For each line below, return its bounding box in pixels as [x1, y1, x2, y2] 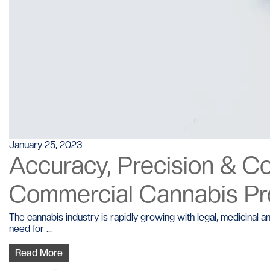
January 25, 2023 [9, 139, 82, 151]
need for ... [9, 222, 52, 234]
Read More [15, 246, 63, 259]
